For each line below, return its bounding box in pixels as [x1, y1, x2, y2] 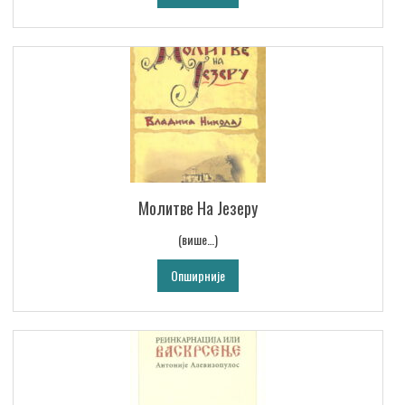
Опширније [171, 266, 225, 286]
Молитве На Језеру [138, 196, 258, 221]
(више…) [178, 230, 218, 250]
